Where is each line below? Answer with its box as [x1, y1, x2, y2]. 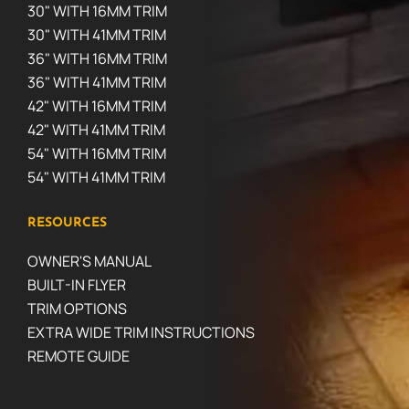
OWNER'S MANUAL [27, 250, 152, 271]
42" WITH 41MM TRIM [27, 119, 165, 140]
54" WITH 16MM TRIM [27, 142, 166, 163]
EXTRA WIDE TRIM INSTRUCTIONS [27, 321, 255, 342]
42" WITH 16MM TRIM [27, 95, 166, 116]
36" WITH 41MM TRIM [27, 71, 166, 92]
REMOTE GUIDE [27, 345, 130, 366]
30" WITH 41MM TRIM [27, 24, 166, 45]
